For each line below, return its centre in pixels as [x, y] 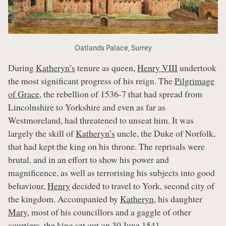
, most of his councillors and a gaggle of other [109, 212]
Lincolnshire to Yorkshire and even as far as [87, 107]
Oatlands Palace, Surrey [113, 47]
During [22, 67]
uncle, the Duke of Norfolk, [165, 133]
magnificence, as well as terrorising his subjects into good [111, 172]
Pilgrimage [194, 80]
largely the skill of [42, 133]
